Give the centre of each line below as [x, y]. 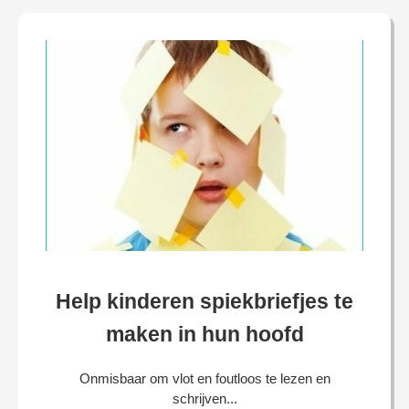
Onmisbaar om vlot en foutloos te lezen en [204, 378]
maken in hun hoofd [204, 334]
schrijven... [204, 398]
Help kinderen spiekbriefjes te [204, 301]
